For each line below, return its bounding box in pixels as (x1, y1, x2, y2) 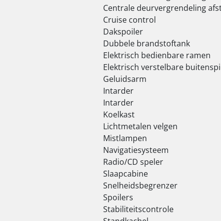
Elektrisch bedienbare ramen (103, 49, 211, 61)
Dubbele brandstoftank (103, 37, 190, 49)
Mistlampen (103, 132, 147, 144)
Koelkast (103, 109, 135, 120)
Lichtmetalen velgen (103, 120, 178, 132)
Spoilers (103, 191, 133, 203)
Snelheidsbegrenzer (103, 180, 178, 191)
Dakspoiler (103, 26, 143, 37)
